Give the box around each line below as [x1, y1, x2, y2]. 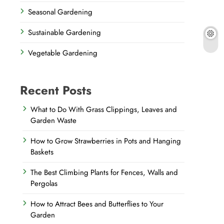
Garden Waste [30, 115, 77, 126]
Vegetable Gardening [28, 47, 98, 58]
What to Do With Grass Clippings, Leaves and [30, 104, 177, 115]
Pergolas [30, 178, 58, 189]
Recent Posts [20, 81, 92, 99]
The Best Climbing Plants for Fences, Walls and [30, 167, 178, 178]
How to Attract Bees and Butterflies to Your [30, 198, 164, 209]
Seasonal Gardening [28, 6, 93, 17]
